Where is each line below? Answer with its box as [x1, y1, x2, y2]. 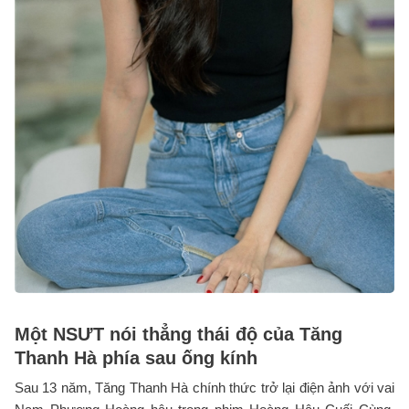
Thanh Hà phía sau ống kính [15, 348, 257, 369]
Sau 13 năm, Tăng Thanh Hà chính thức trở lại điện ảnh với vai [15, 380, 394, 396]
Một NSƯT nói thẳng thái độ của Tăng [15, 324, 342, 345]
